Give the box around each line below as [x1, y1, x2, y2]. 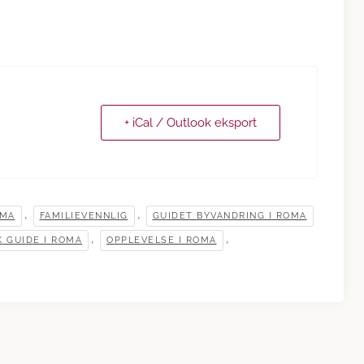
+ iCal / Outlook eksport [124, 115, 257, 130]
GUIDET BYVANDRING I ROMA [152, 210, 307, 221]
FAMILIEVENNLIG [39, 210, 128, 221]
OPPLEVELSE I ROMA [106, 235, 217, 245]
